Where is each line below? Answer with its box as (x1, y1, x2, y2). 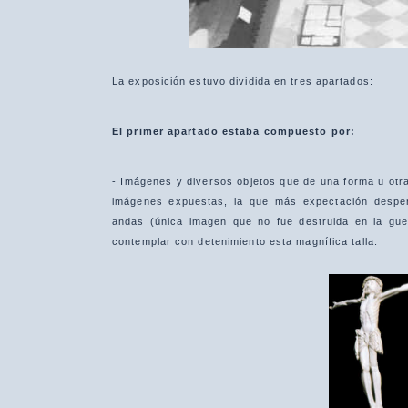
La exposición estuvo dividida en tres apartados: (112, 76, 373, 87)
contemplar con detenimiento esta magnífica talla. (112, 236, 378, 247)
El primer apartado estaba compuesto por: (112, 126, 355, 137)
